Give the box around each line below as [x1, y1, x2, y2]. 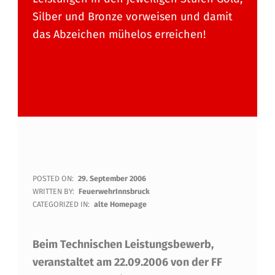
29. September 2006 [78, 174, 147, 184]
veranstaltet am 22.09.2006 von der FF [32, 255, 222, 269]
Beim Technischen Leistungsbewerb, [32, 237, 214, 251]
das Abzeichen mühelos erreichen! [32, 28, 206, 42]
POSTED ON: [32, 174, 76, 184]
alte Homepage [94, 199, 147, 209]
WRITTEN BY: [32, 187, 76, 196]
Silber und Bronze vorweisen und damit [32, 10, 233, 24]
